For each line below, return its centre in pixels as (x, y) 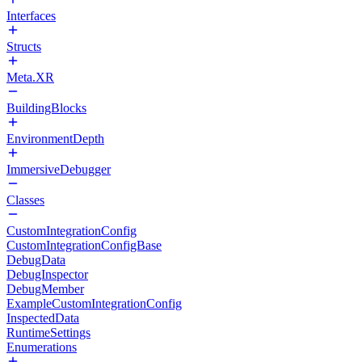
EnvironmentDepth (55, 139)
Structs (24, 46)
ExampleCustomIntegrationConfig (94, 303)
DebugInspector (47, 274)
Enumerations (42, 347)
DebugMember (45, 289)
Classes (25, 200)
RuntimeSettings (48, 333)
